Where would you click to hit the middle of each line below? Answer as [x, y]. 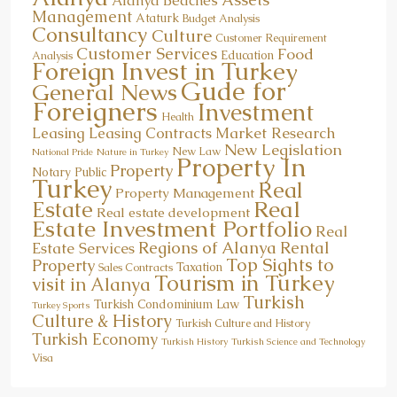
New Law [196, 151]
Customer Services [147, 53]
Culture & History [102, 320]
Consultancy [90, 34]
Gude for [234, 91]
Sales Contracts [136, 267]
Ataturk [157, 18]
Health [178, 117]
